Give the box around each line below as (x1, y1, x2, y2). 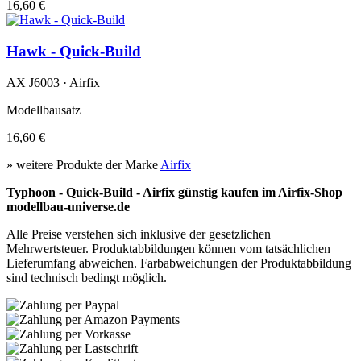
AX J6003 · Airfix (6, 75, 100, 89)
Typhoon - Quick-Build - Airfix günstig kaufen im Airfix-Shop (6, 185, 342, 199)
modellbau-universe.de (6, 199, 130, 214)
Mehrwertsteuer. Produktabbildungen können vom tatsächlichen (6, 241, 330, 255)
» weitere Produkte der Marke (6, 157, 160, 172)
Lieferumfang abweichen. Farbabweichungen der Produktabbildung (6, 255, 351, 270)
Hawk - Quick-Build (6, 43, 141, 60)
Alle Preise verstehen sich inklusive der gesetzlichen (6, 226, 271, 241)
